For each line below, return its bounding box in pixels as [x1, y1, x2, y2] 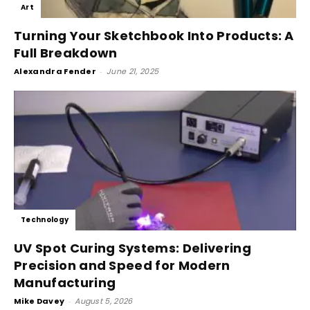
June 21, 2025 [107, 66, 159, 77]
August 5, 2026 [75, 295, 133, 307]
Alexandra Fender [14, 66, 97, 77]
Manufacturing [14, 273, 116, 291]
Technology [21, 214, 69, 225]
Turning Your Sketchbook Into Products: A [14, 27, 294, 45]
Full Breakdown [14, 44, 118, 62]
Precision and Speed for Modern [14, 256, 230, 274]
